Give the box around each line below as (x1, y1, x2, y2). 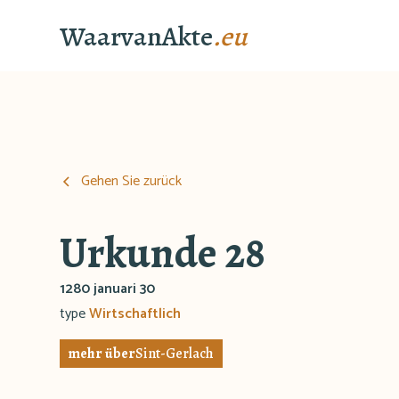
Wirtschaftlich (89, 302, 182, 326)
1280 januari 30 (60, 277, 156, 301)
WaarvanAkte (60, 17, 214, 54)
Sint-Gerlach (135, 344, 215, 363)
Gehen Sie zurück (81, 169, 183, 193)
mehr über (69, 344, 136, 363)
